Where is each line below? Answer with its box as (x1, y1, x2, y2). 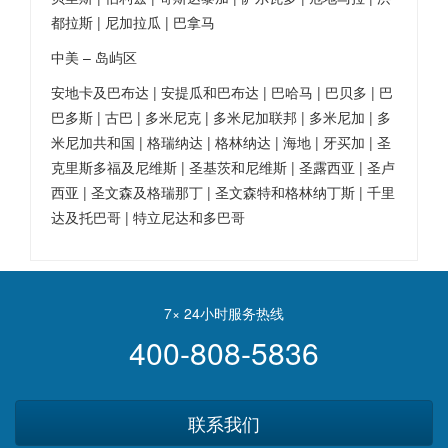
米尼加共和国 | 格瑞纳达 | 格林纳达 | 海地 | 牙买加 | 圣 (51, 132, 391, 152)
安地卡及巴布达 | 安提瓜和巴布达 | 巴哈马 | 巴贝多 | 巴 (51, 82, 393, 102)
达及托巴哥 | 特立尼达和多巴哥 (51, 207, 245, 227)
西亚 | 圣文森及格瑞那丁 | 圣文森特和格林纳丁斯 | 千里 (51, 182, 395, 202)
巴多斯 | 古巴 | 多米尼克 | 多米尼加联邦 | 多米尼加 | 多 (51, 107, 391, 127)
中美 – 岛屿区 (51, 47, 137, 67)
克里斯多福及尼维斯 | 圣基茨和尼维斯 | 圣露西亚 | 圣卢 (51, 157, 395, 177)
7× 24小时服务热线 (164, 303, 284, 323)
